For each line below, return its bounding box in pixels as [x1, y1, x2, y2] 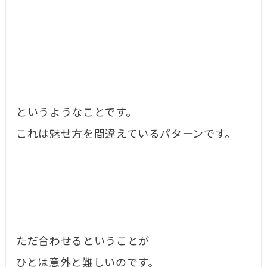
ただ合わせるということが [16, 235, 150, 248]
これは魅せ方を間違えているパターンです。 [16, 128, 236, 141]
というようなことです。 [16, 107, 137, 119]
